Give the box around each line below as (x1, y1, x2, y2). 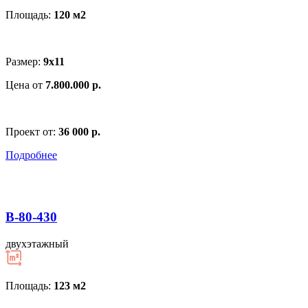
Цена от (5, 78, 45, 91)
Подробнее (5, 148, 57, 161)
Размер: (5, 55, 43, 67)
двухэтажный (5, 238, 69, 250)
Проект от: (5, 125, 58, 137)
